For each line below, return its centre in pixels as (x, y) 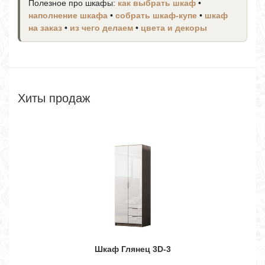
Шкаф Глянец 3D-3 (132, 249)
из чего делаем (101, 28)
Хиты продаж (54, 98)
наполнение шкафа (68, 16)
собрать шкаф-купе (156, 16)
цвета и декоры (174, 28)
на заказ (45, 28)
